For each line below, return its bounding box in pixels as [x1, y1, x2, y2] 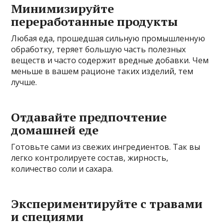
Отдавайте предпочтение [11, 109, 167, 125]
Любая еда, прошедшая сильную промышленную [11, 32, 206, 44]
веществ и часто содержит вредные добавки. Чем [11, 54, 209, 66]
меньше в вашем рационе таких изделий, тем [11, 65, 194, 77]
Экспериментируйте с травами [11, 195, 203, 212]
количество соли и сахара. [11, 163, 113, 174]
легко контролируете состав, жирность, [11, 152, 169, 163]
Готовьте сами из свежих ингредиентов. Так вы [11, 141, 201, 152]
